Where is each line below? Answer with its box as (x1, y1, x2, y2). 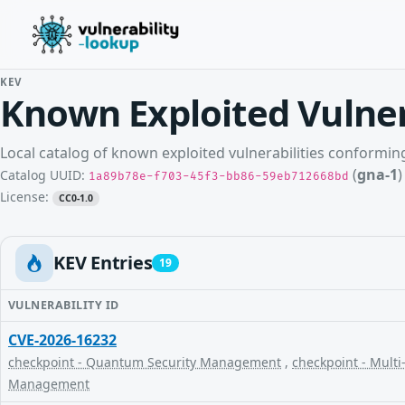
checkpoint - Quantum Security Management (8, 353, 281, 371)
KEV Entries (53, 250, 153, 275)
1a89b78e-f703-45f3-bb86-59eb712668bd (89, 170, 349, 184)
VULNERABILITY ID (8, 297, 119, 313)
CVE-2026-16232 (8, 330, 117, 350)
